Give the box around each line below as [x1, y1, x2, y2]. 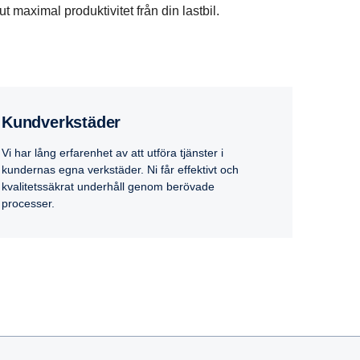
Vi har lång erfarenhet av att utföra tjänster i [2, 146, 223, 160]
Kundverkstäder [12, 113, 121, 132]
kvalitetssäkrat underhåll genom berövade [2, 180, 215, 194]
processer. [2, 197, 55, 211]
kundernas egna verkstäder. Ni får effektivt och [2, 163, 239, 177]
